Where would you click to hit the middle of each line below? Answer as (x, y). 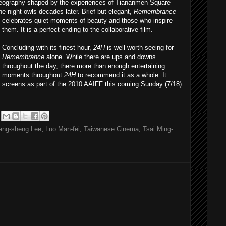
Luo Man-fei (63, 129)
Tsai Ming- (158, 129)
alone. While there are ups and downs (100, 57)
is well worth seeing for (139, 48)
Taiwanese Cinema (111, 129)
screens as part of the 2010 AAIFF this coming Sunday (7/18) (92, 84)
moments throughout (33, 75)
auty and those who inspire (133, 20)
